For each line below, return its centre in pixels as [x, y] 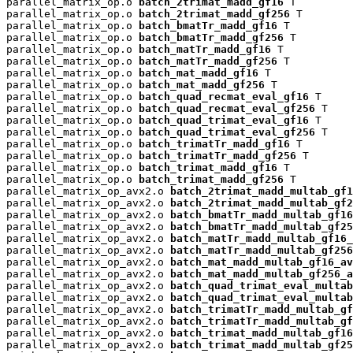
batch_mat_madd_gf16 [199, 72]
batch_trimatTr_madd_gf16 [214, 143]
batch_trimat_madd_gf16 [208, 167]
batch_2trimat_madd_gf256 [214, 13]
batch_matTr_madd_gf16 [205, 49]
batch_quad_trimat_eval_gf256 [227, 132]
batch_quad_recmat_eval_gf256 [227, 108]
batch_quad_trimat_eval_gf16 [224, 120]
